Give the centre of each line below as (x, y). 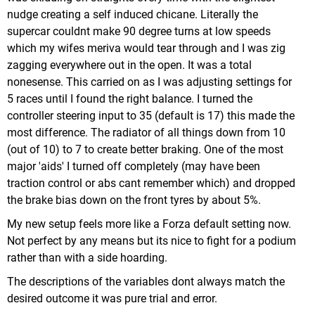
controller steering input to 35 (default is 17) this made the (151, 116)
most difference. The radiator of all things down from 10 (146, 133)
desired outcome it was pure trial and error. (112, 298)
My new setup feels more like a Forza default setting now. (149, 224)
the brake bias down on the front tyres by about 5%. (134, 200)
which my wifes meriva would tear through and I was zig (146, 48)
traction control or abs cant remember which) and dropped (151, 183)
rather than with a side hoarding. (87, 258)
